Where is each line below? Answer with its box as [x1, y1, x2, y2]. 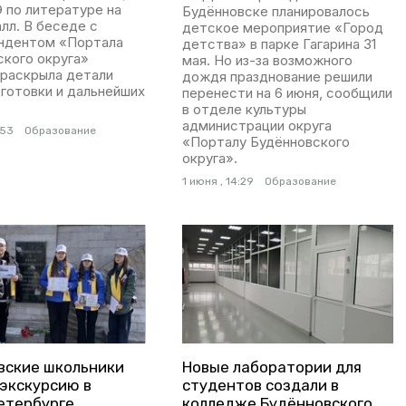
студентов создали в [181, 375, 339, 394]
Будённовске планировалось [181, 2, 370, 20]
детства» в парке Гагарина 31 [181, 34, 376, 53]
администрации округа [181, 116, 332, 134]
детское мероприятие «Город [181, 18, 383, 36]
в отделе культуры [181, 100, 306, 118]
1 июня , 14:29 [181, 174, 254, 188]
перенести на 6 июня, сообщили [181, 83, 392, 101]
